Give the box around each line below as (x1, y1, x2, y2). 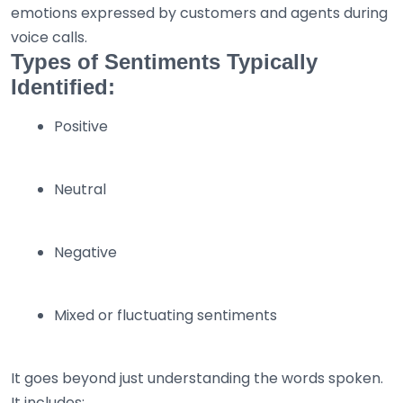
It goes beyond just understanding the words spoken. (11, 368, 383, 390)
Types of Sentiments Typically (11, 49, 318, 75)
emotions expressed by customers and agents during (11, 3, 388, 24)
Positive (54, 116, 108, 138)
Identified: (11, 75, 115, 100)
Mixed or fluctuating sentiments (54, 305, 277, 327)
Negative (54, 242, 117, 264)
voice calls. (11, 27, 87, 49)
